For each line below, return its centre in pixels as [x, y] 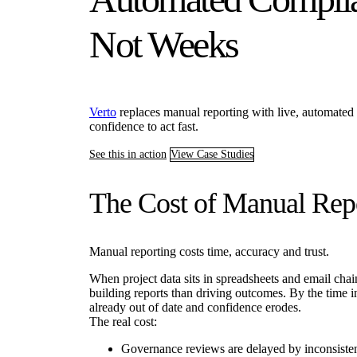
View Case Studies [212, 155]
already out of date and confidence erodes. [195, 308]
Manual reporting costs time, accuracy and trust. [209, 252]
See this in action [128, 155]
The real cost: [123, 322]
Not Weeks [164, 45]
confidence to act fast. [144, 127]
